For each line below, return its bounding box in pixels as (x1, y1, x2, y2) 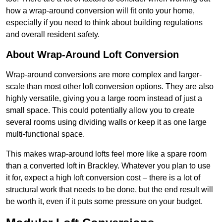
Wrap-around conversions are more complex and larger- (6, 70, 202, 79)
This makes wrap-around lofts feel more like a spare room (6, 150, 207, 159)
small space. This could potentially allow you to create (6, 106, 195, 115)
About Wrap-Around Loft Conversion (6, 49, 179, 60)
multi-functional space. (6, 130, 85, 139)
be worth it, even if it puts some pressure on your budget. (6, 197, 203, 206)
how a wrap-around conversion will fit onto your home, (6, 6, 195, 15)
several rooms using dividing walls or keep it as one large (6, 118, 207, 127)
